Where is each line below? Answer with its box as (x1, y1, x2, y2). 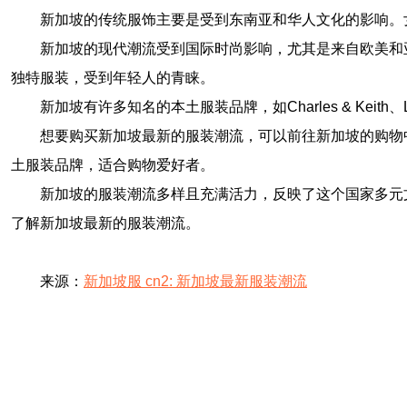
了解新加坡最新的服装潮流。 (11, 215, 200, 231)
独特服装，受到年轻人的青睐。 (11, 70, 214, 85)
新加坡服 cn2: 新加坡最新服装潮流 (84, 273, 307, 289)
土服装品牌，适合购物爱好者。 (11, 157, 214, 173)
